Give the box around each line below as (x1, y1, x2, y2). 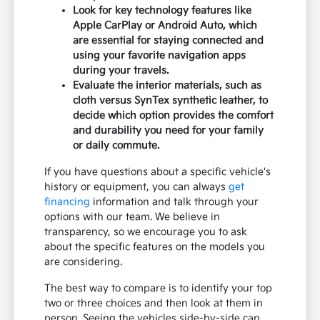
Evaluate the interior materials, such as (73, 79, 262, 92)
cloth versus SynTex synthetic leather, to (73, 94, 269, 107)
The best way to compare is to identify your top (44, 282, 273, 295)
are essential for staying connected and (73, 34, 264, 47)
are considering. (44, 256, 123, 269)
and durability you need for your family (73, 124, 264, 137)
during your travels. (73, 64, 169, 77)
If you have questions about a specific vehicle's (44, 166, 271, 179)
